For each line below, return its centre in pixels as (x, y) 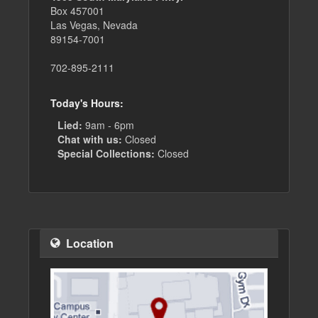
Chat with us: (90, 139)
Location (90, 243)
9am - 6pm (108, 125)
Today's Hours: (87, 103)
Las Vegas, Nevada (94, 25)
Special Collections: (106, 154)
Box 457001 (77, 11)
